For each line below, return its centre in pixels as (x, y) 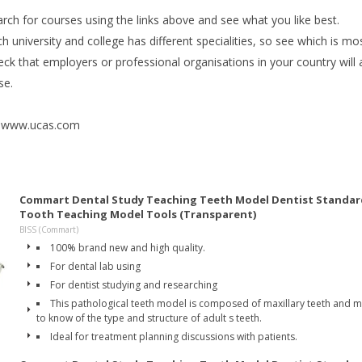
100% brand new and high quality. (128, 248)
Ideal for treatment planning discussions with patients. (174, 337)
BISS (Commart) (49, 229)
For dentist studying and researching (134, 285)
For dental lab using (95, 266)
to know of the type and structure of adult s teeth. (149, 318)
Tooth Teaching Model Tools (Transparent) (138, 214)
